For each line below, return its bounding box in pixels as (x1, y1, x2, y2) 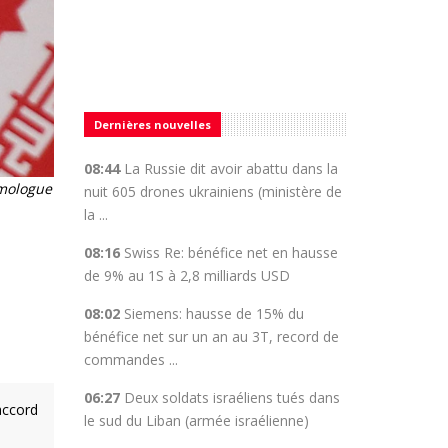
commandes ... (83, 350, 178, 369)
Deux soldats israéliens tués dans (123, 388, 340, 407)
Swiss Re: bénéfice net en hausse (123, 243, 338, 262)
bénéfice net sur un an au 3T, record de (83, 327, 339, 346)
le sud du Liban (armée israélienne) (83, 411, 309, 430)
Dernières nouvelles (93, 117, 211, 132)
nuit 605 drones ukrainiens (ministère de (83, 182, 342, 201)
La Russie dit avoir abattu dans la (123, 159, 338, 178)
